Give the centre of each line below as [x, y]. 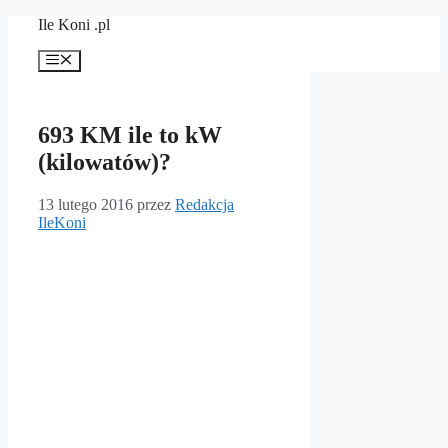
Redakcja [204, 205]
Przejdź [30, 23]
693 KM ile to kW [130, 135]
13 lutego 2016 [85, 205]
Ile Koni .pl [74, 24]
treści [23, 59]
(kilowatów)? [104, 162]
